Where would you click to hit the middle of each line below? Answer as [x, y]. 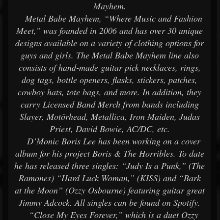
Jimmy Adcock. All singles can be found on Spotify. [110, 202]
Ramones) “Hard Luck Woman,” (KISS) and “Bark [110, 178]
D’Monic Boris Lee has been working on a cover [110, 141]
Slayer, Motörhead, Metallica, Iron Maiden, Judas [110, 116]
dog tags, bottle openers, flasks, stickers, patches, [110, 80]
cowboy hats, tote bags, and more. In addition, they [110, 92]
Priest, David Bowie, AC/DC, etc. [110, 129]
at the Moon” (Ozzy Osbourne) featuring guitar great [110, 190]
